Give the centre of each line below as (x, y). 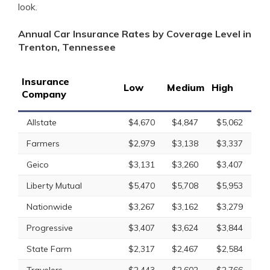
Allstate (42, 122)
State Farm (49, 249)
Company (44, 94)
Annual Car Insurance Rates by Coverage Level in (135, 34)
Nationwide (49, 207)
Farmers (43, 143)
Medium (186, 87)
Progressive (50, 228)
